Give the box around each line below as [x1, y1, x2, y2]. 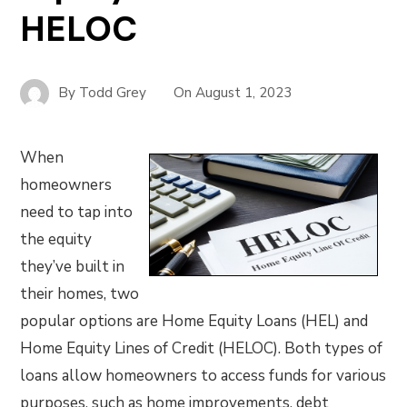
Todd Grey [79, 83, 147, 102]
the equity [20, 229, 93, 250]
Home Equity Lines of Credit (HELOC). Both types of [20, 338, 383, 359]
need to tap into [20, 202, 134, 223]
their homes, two [20, 283, 140, 304]
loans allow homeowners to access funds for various [20, 365, 387, 386]
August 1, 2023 [195, 83, 293, 102]
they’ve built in [20, 256, 125, 277]
